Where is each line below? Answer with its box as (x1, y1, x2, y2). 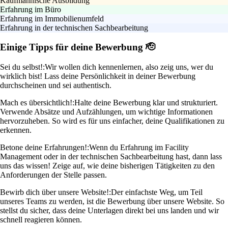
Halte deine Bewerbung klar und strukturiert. (74, 98, 218, 107)
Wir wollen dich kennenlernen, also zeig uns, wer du (45, 63, 213, 72)
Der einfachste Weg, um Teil (111, 188, 203, 197)
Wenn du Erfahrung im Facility (89, 143, 189, 152)
